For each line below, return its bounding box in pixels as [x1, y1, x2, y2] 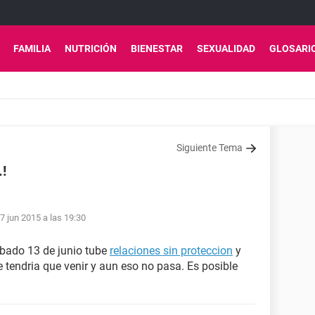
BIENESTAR [131, 43, 183, 54]
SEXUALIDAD [197, 43, 255, 54]
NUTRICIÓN [65, 43, 117, 54]
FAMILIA [13, 43, 51, 54]
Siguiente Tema [176, 142, 243, 153]
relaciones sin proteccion [110, 244, 233, 257]
